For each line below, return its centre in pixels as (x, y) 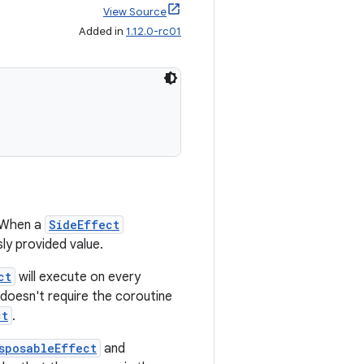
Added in (102, 31)
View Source (135, 12)
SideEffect (84, 225)
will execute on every (78, 277)
